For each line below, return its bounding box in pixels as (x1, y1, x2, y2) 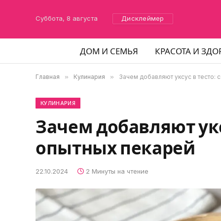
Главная (36, 73, 60, 80)
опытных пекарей (36, 138, 195, 159)
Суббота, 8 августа (36, 14, 98, 22)
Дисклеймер (121, 14, 164, 22)
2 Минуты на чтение (86, 167, 148, 175)
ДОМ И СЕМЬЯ (80, 45, 138, 57)
